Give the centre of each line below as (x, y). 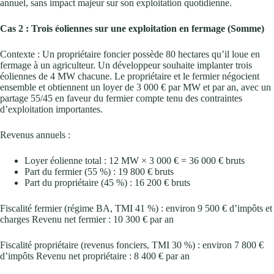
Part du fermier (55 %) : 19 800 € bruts (99, 171)
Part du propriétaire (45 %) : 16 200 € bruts (107, 182)
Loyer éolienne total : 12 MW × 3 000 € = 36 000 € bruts (135, 160)
